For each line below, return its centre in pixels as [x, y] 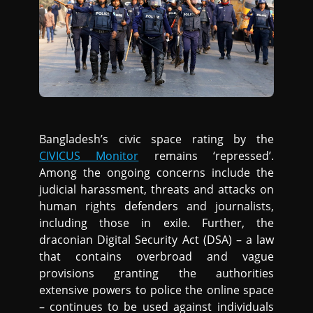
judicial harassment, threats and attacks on [156, 190]
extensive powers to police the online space [156, 290]
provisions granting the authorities [156, 274]
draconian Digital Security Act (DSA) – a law [156, 240]
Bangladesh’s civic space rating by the [156, 139]
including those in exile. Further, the [156, 223]
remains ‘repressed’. [206, 156]
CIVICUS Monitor [89, 156]
